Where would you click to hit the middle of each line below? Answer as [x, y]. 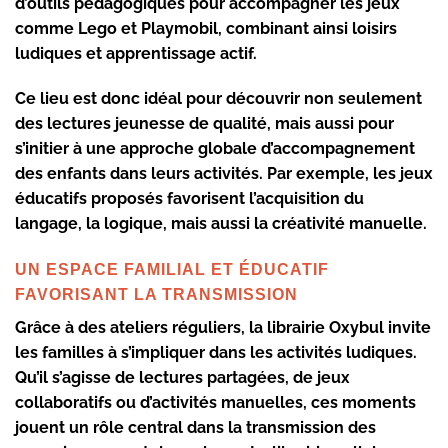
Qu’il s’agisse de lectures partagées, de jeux [182, 378]
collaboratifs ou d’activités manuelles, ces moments [215, 403]
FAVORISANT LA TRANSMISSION [156, 295]
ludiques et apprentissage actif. [136, 53]
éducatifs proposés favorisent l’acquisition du [189, 199]
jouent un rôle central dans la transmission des [195, 428]
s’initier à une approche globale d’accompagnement [215, 149]
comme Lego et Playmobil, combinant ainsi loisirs [206, 28]
